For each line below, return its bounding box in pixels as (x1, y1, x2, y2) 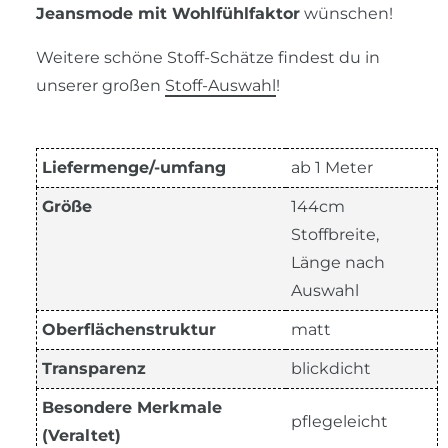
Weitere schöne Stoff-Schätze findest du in (36, 47, 380, 67)
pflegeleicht (291, 411, 388, 431)
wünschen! (300, 3, 393, 23)
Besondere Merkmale (42, 397, 222, 417)
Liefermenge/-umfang (42, 157, 226, 177)
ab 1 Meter (291, 157, 373, 177)
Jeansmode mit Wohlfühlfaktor (36, 3, 300, 23)
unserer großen (36, 75, 165, 95)
